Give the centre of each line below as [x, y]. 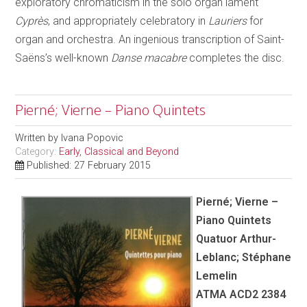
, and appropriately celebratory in [128, 21]
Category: [37, 151]
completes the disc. [236, 58]
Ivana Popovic [93, 138]
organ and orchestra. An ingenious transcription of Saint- [150, 39]
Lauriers [229, 21]
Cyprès [32, 21]
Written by [38, 138]
